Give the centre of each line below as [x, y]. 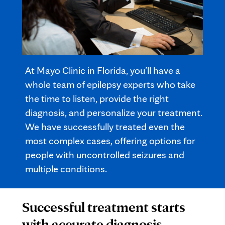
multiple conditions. [68, 169]
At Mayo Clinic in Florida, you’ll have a [103, 70]
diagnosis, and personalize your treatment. [114, 113]
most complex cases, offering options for [110, 141]
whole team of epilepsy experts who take [110, 84]
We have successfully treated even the [105, 127]
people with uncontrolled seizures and [105, 155]
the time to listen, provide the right [97, 98]
